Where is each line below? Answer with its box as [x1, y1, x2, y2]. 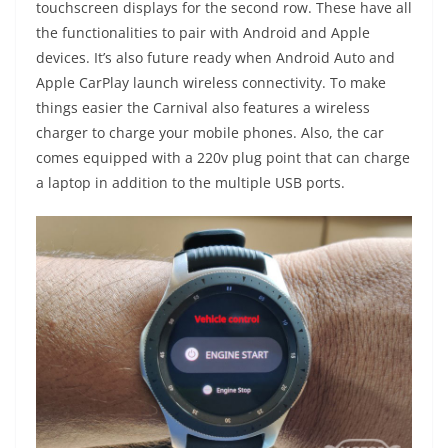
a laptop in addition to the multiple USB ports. [36, 173, 345, 193]
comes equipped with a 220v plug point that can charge [36, 148, 410, 168]
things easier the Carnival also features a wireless [36, 98, 370, 118]
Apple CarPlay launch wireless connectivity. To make [36, 73, 386, 93]
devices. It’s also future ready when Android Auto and [36, 48, 395, 68]
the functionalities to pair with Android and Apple [36, 23, 370, 43]
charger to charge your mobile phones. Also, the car [36, 123, 384, 143]
